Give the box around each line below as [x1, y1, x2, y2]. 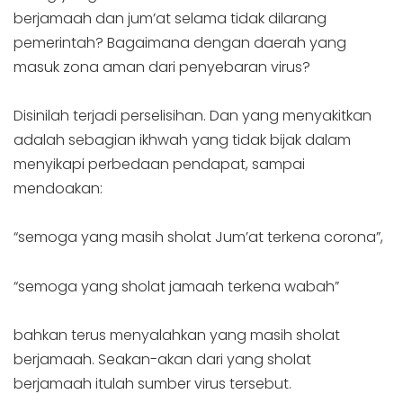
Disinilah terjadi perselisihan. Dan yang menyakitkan [13, 105, 372, 127]
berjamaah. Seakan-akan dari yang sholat [13, 348, 311, 370]
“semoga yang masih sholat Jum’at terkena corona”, [13, 227, 383, 248]
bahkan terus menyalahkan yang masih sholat [13, 324, 340, 345]
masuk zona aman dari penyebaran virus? [13, 56, 310, 77]
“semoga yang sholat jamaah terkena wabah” [13, 275, 339, 297]
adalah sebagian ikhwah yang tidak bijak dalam [13, 130, 351, 151]
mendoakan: [13, 178, 103, 200]
